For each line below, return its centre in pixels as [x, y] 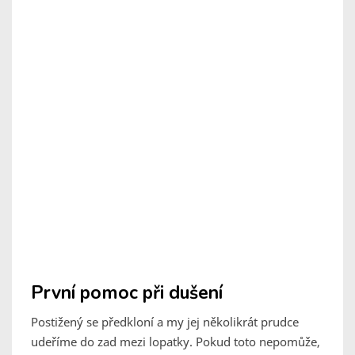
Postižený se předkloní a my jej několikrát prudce [165, 322]
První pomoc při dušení [127, 293]
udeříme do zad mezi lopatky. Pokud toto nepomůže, [176, 342]
